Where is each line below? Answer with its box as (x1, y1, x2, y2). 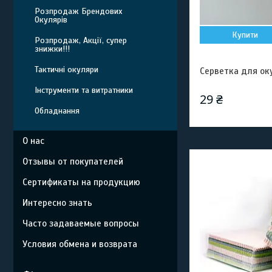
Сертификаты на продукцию (22, 177, 140, 188)
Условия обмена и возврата (22, 239, 137, 250)
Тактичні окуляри (35, 64, 98, 75)
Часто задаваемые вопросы (22, 218, 139, 229)
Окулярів (35, 15, 67, 25)
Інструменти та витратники (35, 85, 133, 95)
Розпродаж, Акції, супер (35, 35, 127, 46)
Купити (232, 30, 259, 40)
